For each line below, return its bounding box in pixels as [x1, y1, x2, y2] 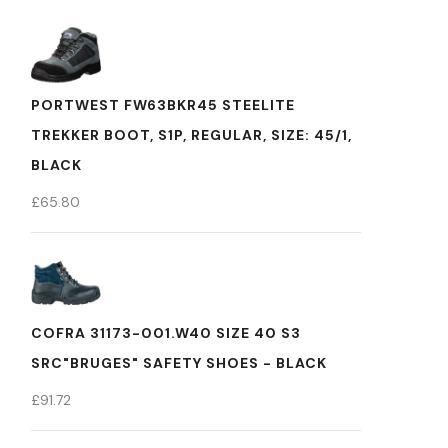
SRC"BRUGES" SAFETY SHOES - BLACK [31, 354, 327, 372]
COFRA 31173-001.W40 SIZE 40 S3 [31, 324, 301, 342]
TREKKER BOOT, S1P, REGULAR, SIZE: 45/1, [31, 126, 352, 144]
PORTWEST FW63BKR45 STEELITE [31, 96, 295, 114]
